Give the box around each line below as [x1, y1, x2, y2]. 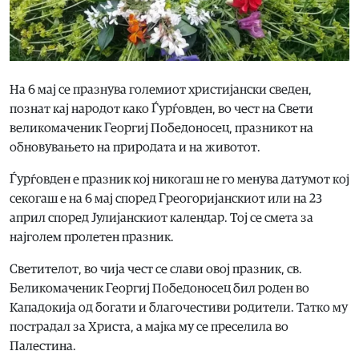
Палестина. [10, 340, 76, 353]
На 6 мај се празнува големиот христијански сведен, [10, 83, 312, 97]
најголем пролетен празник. [10, 231, 174, 244]
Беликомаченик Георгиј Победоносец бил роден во [10, 282, 309, 296]
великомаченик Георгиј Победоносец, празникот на [10, 122, 313, 135]
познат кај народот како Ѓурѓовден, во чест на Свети [10, 103, 313, 116]
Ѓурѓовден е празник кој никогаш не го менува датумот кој [10, 173, 349, 187]
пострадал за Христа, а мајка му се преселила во [10, 321, 288, 334]
